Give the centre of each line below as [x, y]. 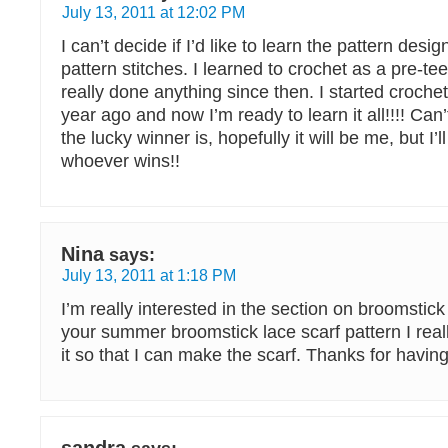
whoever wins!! [120, 161]
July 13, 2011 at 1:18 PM [149, 275]
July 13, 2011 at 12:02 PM [153, 12]
